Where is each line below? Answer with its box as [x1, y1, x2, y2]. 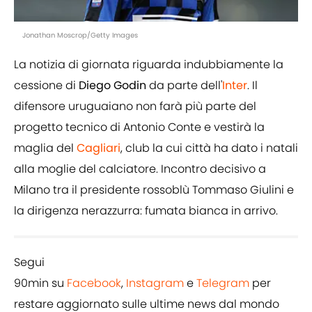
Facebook [67, 274, 121, 291]
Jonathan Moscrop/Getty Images [22, 29, 138, 40]
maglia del [14, 139, 77, 156]
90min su [14, 274, 67, 291]
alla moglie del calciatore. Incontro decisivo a [14, 160, 266, 177]
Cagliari [77, 139, 120, 156]
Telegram [196, 274, 249, 291]
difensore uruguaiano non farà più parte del [14, 97, 256, 114]
